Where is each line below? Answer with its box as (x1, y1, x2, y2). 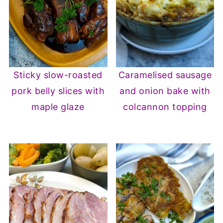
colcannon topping (123, 102, 207, 112)
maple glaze (31, 102, 85, 112)
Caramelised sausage (118, 70, 212, 81)
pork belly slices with (11, 86, 105, 97)
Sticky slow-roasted (13, 70, 103, 81)
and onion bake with (119, 86, 211, 97)
